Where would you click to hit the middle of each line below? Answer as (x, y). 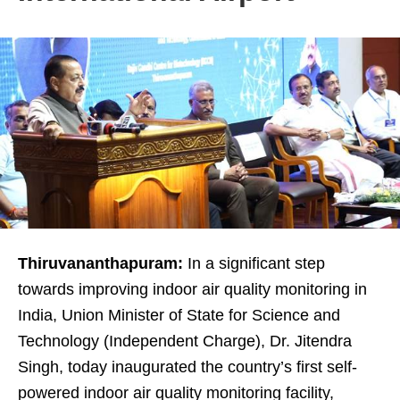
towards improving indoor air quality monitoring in (192, 289)
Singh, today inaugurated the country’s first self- (187, 367)
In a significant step (254, 263)
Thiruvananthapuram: (100, 263)
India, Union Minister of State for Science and (179, 315)
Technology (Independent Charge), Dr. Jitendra (185, 341)
